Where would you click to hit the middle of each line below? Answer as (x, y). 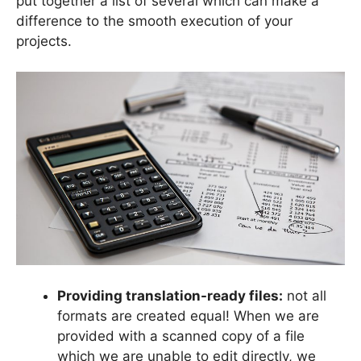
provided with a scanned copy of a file (181, 336)
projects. (44, 41)
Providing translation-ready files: (170, 295)
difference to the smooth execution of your (154, 21)
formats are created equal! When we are (188, 315)
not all (305, 295)
